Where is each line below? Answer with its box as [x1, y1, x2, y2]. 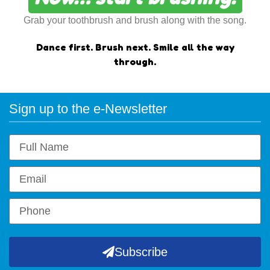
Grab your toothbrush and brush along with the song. [24, 14, 246, 25]
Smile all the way [152, 40, 234, 53]
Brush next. [95, 40, 153, 53]
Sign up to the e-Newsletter [9, 101, 167, 116]
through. [114, 55, 156, 67]
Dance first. [36, 40, 95, 53]
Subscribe [115, 245, 168, 259]
